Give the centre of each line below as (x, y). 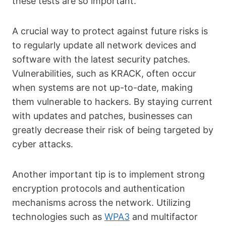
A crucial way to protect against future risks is (110, 31)
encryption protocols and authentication (99, 188)
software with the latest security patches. (101, 59)
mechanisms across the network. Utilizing (101, 203)
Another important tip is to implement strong (108, 174)
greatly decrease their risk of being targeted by (113, 130)
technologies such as (58, 217)
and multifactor (164, 217)
